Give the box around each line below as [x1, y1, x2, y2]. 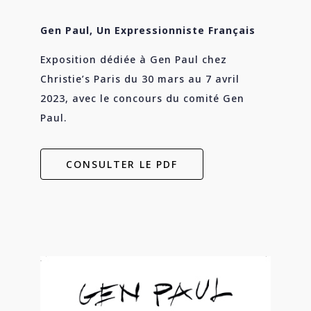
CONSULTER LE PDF [66, 158, 178, 171]
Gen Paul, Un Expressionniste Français [40, 24, 256, 37]
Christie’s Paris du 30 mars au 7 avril [40, 72, 240, 86]
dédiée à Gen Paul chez [100, 53, 228, 67]
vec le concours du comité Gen [79, 92, 245, 106]
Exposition [40, 53, 101, 67]
